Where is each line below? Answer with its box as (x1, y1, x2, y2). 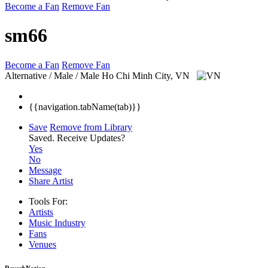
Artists (29, 206, 53, 217)
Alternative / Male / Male (5, 70, 99, 81)
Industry (54, 217, 86, 228)
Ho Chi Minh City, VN (102, 70, 192, 81)
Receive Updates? (57, 132, 125, 143)
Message (29, 165, 62, 175)
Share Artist (29, 175, 73, 186)
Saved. (29, 132, 57, 143)
